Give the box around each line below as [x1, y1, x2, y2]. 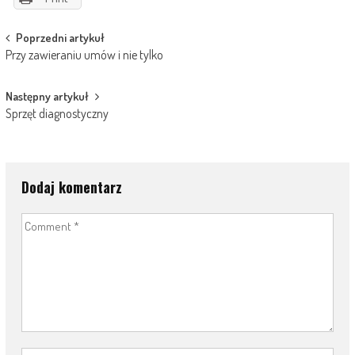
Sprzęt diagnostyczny [5, 105, 109, 121]
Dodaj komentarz [21, 177, 122, 197]
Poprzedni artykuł [15, 30, 105, 45]
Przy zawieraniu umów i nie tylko [5, 47, 163, 63]
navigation [4, 52, 83, 83]
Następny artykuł [5, 89, 89, 104]
